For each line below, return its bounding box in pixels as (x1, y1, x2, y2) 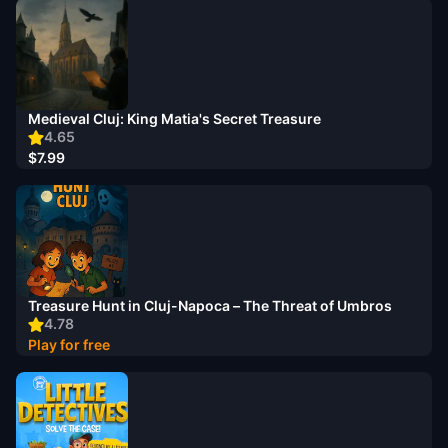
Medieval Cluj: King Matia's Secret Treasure (28, 110, 321, 127)
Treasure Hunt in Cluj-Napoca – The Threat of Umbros (28, 297, 392, 314)
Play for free (28, 336, 110, 353)
